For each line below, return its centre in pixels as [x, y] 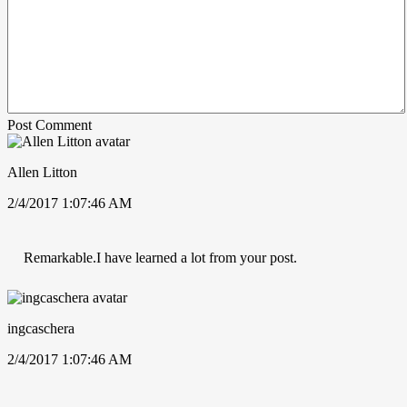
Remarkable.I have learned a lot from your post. [160, 257]
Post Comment [50, 124]
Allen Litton [42, 172]
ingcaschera [41, 328]
